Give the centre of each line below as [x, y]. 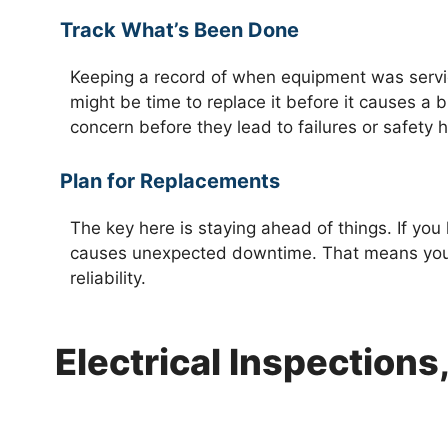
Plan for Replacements [170, 180]
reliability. [108, 277]
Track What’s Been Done [179, 30]
